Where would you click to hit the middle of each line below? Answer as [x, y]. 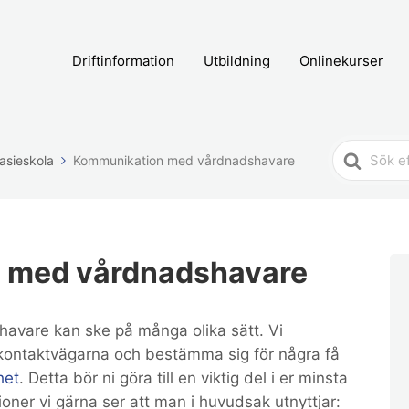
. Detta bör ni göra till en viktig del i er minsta [184, 378]
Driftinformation [123, 61]
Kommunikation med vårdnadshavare [184, 160]
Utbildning [237, 61]
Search [358, 152]
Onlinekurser [341, 61]
